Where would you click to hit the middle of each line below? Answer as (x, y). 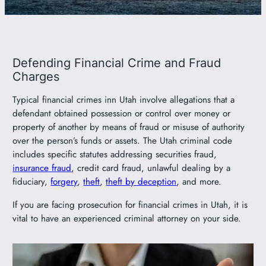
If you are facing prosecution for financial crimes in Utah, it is (130, 205)
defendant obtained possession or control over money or (122, 114)
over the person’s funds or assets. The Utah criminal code (123, 141)
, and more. (199, 182)
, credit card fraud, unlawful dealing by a (151, 168)
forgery (64, 182)
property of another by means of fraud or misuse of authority (129, 127)
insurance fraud (42, 168)
